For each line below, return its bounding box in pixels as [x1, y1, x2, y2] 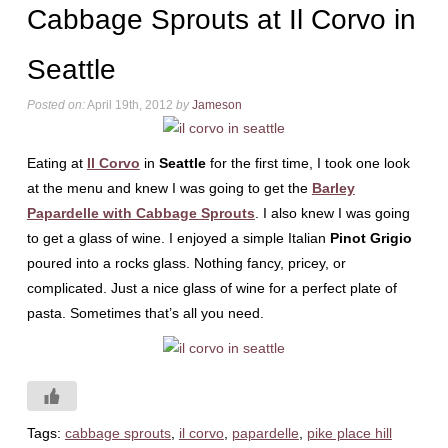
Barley [311, 180, 355, 196]
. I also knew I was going [254, 205, 410, 221]
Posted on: [26, 98, 85, 112]
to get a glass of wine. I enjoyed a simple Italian [26, 230, 330, 246]
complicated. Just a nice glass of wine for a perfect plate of [26, 280, 397, 296]
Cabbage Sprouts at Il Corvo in [26, 4, 416, 35]
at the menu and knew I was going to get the [26, 180, 312, 196]
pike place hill [306, 425, 392, 441]
